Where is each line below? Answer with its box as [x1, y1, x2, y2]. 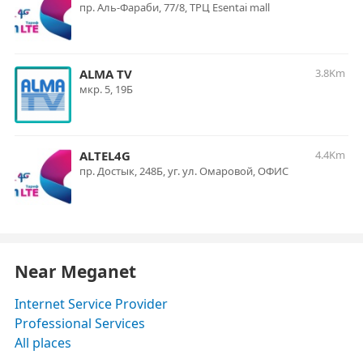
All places [15, 333, 71, 352]
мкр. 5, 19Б [79, 81, 135, 96]
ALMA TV [79, 65, 132, 82]
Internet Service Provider [15, 294, 168, 313]
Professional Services [15, 314, 145, 332]
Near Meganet [15, 259, 136, 283]
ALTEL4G [79, 147, 130, 164]
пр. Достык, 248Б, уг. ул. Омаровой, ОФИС [79, 163, 288, 178]
